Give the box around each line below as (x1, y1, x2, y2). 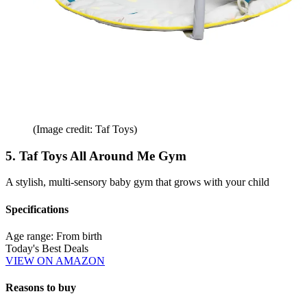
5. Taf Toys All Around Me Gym (5, 148, 186, 163)
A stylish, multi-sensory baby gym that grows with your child (5, 176, 269, 188)
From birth (56, 230, 102, 243)
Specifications (5, 203, 69, 215)
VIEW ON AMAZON (5, 255, 105, 267)
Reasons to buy (5, 282, 76, 294)
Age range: (5, 230, 56, 243)
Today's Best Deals (5, 243, 88, 255)
